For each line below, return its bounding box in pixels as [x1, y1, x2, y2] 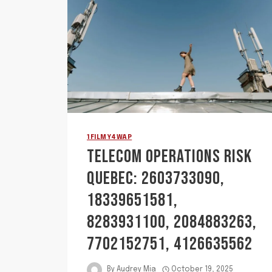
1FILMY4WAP [87, 134, 132, 140]
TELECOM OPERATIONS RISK [87, 145, 252, 168]
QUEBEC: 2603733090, [87, 167, 225, 189]
